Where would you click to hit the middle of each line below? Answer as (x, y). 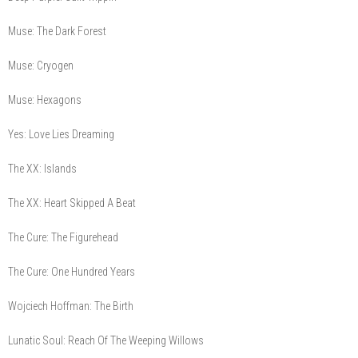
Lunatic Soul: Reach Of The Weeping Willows (106, 341)
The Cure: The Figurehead (63, 238)
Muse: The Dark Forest (57, 32)
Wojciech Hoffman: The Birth (71, 306)
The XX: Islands (42, 169)
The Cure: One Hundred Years (72, 272)
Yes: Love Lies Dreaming (61, 135)
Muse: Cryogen (41, 66)
